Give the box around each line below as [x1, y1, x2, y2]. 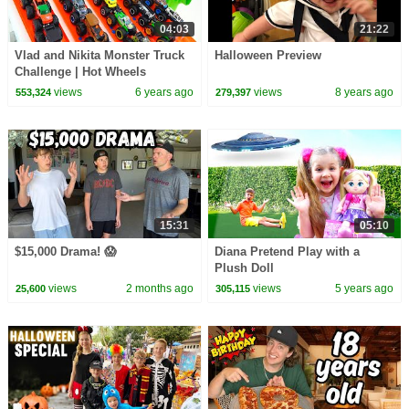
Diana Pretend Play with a [215, 244, 361, 258]
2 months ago [125, 282, 194, 296]
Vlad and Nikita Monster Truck [14, 47, 184, 62]
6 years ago [134, 86, 194, 100]
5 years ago [335, 282, 394, 296]
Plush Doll [215, 260, 275, 275]
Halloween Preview [215, 47, 322, 62]
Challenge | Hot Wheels [14, 64, 146, 79]
